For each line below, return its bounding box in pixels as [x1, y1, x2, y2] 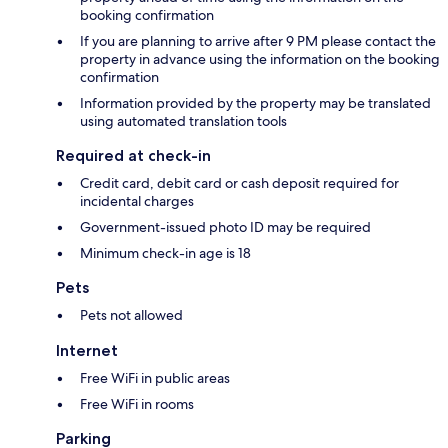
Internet [56, 341, 118, 361]
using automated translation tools [80, 112, 287, 131]
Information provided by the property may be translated [80, 94, 431, 113]
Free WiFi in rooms [80, 395, 194, 414]
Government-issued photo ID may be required [80, 218, 371, 237]
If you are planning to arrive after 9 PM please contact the [80, 32, 436, 51]
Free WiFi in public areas [80, 369, 230, 388]
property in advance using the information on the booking [80, 50, 440, 69]
